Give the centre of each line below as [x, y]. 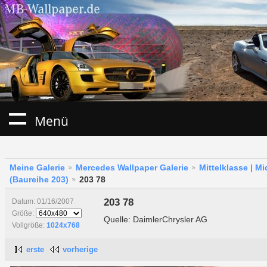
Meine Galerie [37, 168]
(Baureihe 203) [39, 180]
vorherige [80, 250]
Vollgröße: [29, 226]
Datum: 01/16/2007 [43, 202]
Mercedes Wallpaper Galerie [132, 168]
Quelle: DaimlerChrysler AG [155, 219]
